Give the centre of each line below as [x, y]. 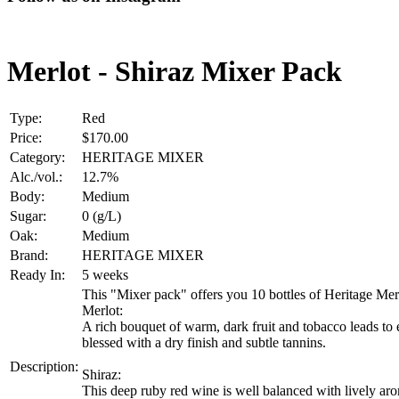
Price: [26, 137]
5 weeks [105, 274]
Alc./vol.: [36, 176]
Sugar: [28, 216]
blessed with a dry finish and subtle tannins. [204, 342]
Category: [37, 157]
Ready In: [37, 274]
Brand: [29, 255]
